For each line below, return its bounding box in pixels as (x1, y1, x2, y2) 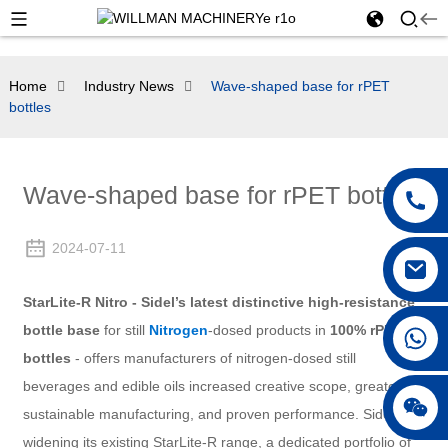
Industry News (83, 78, 174, 94)
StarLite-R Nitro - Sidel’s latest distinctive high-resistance (22, 294, 415, 311)
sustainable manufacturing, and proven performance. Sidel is (22, 406, 408, 423)
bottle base (22, 322, 100, 339)
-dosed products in (207, 322, 330, 339)
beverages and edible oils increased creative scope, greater (22, 378, 401, 395)
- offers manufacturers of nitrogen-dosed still (70, 350, 356, 367)
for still (99, 322, 149, 339)
